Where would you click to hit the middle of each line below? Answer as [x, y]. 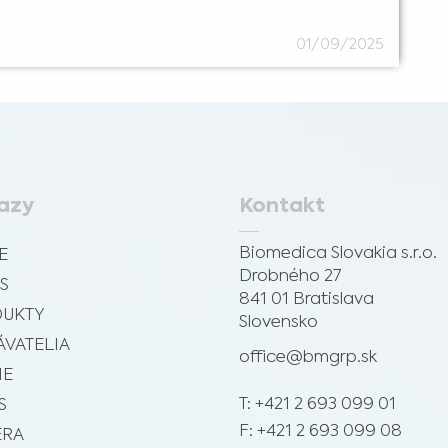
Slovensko [278, 322]
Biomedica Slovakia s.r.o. [338, 253]
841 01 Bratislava [306, 299]
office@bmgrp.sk [308, 357]
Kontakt [282, 206]
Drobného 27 [290, 276]
